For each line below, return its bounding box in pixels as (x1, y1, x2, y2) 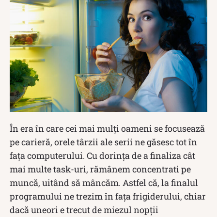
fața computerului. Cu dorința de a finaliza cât (10, 150, 195, 162)
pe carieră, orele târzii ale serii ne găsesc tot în (10, 136, 197, 148)
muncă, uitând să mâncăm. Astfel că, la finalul (10, 177, 198, 189)
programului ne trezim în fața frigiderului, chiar (10, 190, 206, 202)
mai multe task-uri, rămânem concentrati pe (10, 163, 191, 175)
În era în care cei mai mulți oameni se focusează (10, 123, 205, 135)
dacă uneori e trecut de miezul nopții (10, 204, 158, 216)
